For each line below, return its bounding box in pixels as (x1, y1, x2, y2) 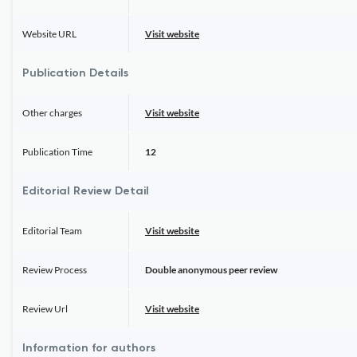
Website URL (22, 28, 76, 40)
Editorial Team (22, 225, 82, 237)
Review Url (22, 303, 68, 315)
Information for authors (22, 343, 155, 354)
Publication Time (22, 146, 92, 158)
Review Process (22, 264, 87, 276)
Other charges (22, 107, 82, 119)
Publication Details (22, 68, 128, 79)
